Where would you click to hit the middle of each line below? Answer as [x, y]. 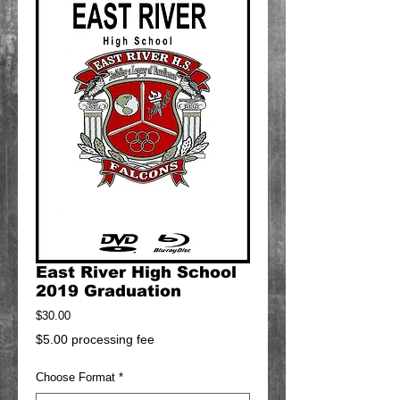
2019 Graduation [108, 291]
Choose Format [75, 377]
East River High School [136, 272]
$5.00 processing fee [95, 339]
